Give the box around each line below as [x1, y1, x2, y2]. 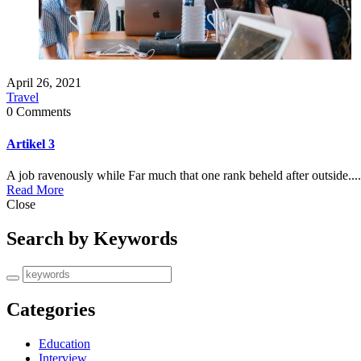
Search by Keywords [6, 227, 177, 249]
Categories [6, 298, 95, 320]
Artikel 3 [6, 136, 55, 151]
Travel [6, 90, 39, 105]
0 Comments [6, 105, 71, 119]
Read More [6, 183, 64, 197]
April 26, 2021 [6, 76, 81, 90]
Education [39, 336, 90, 351]
